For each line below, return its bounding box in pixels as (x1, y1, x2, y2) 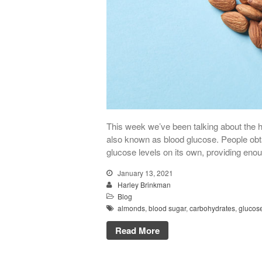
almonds (118, 202, 145, 213)
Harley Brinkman (118, 179, 171, 189)
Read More (115, 223, 160, 237)
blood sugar (149, 202, 186, 213)
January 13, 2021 (116, 167, 173, 178)
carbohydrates (189, 202, 235, 213)
